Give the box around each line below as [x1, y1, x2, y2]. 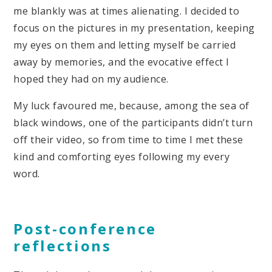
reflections [13, 236, 112, 256]
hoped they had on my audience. [13, 72, 169, 86]
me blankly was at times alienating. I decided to [13, 4, 240, 18]
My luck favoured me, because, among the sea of [13, 98, 250, 112]
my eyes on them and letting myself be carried [13, 38, 236, 52]
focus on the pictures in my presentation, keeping [13, 21, 255, 35]
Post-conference [13, 219, 157, 239]
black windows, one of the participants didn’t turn [13, 115, 253, 129]
